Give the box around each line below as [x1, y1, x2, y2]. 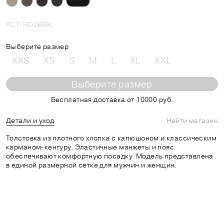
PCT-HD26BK [6, 19, 52, 29]
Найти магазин [166, 115, 218, 125]
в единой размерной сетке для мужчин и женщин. [6, 160, 176, 169]
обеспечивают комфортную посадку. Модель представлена [6, 151, 213, 160]
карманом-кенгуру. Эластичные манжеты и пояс [6, 142, 174, 151]
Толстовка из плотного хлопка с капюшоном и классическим [6, 133, 217, 142]
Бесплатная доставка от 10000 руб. [50, 94, 173, 104]
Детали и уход [6, 115, 54, 125]
